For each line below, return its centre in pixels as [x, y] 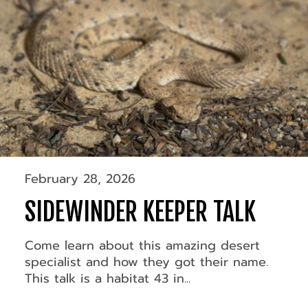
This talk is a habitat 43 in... [107, 279]
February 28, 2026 [80, 179]
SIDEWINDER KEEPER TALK [140, 212]
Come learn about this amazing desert [142, 246]
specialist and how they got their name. [146, 262]
